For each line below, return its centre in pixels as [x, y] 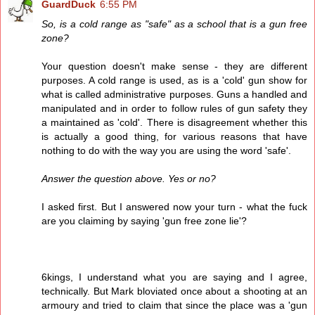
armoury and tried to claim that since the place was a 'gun [174, 306]
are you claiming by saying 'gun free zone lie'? [144, 221]
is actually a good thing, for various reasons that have [174, 137]
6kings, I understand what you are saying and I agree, [174, 277]
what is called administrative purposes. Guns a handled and [174, 95]
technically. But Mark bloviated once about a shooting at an [174, 291]
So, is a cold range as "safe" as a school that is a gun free [174, 24]
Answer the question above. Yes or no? [129, 179]
